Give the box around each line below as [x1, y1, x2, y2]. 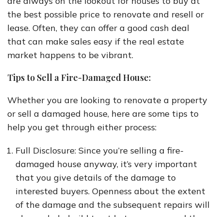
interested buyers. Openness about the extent [15, 186, 205, 197]
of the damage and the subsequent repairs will [15, 199, 210, 210]
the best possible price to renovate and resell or [7, 9, 204, 20]
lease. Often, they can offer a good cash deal [7, 22, 189, 33]
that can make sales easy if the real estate [7, 36, 184, 47]
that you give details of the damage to [15, 172, 176, 183]
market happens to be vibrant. [7, 49, 133, 61]
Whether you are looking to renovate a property [7, 94, 207, 106]
